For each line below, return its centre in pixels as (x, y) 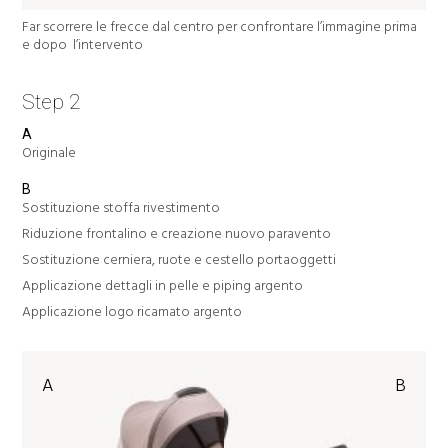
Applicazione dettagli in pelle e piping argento (163, 286)
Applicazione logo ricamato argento (132, 312)
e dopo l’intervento (83, 45)
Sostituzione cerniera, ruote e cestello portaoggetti (179, 260)
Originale (49, 153)
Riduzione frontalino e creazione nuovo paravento (177, 234)
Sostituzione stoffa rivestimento (121, 208)
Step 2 (52, 102)
